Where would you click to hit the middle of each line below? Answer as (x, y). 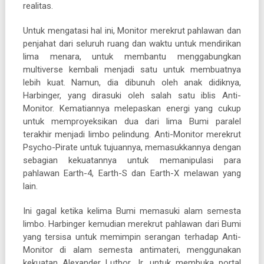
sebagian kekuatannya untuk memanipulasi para (132, 160)
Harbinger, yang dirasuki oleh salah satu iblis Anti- (132, 95)
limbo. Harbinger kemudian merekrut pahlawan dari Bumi (132, 224)
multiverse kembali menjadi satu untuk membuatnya (132, 69)
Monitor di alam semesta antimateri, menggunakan (132, 250)
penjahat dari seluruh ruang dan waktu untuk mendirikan (132, 43)
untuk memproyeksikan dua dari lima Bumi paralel (132, 121)
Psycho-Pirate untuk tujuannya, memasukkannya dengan (132, 147)
